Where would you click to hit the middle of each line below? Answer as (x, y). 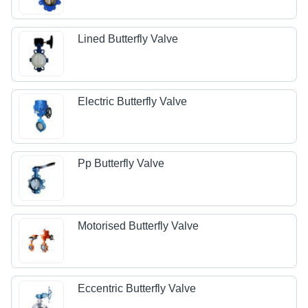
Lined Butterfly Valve (128, 39)
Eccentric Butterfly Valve (137, 288)
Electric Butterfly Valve (133, 101)
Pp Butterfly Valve (121, 164)
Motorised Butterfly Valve (139, 226)
